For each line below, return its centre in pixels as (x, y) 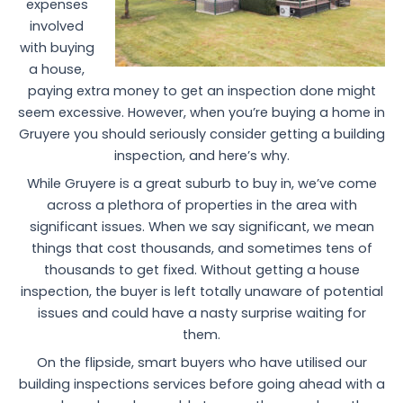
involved (57, 26)
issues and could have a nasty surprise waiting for (201, 313)
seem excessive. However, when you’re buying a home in (201, 112)
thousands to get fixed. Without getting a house (201, 270)
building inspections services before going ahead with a (201, 385)
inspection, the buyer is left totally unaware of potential (201, 292)
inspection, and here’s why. (201, 155)
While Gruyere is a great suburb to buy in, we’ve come (201, 184)
